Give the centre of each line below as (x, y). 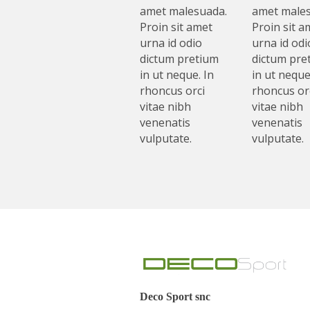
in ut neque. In (177, 75)
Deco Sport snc (175, 297)
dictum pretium (179, 59)
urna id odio (171, 43)
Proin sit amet (176, 27)
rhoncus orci (172, 91)
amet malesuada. (183, 11)
